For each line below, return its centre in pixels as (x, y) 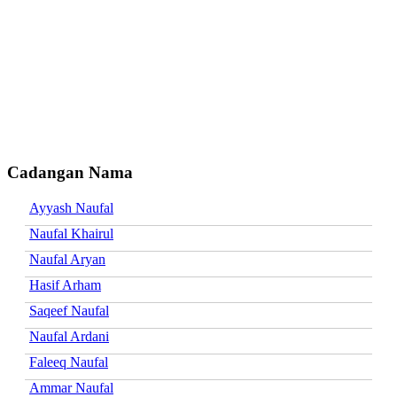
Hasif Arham (65, 284)
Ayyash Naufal (71, 207)
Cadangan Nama (70, 172)
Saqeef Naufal (69, 310)
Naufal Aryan (67, 259)
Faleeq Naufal (69, 362)
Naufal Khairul (71, 233)
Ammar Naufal (71, 387)
